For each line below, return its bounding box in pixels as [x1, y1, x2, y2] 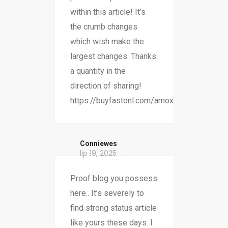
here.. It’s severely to [70, 188, 144, 198]
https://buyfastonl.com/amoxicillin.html [70, 96, 209, 106]
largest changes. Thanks [70, 51, 156, 62]
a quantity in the [70, 66, 126, 76]
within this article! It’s [70, 7, 146, 17]
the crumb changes [70, 22, 137, 32]
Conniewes [79, 139, 117, 148]
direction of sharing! [70, 81, 141, 91]
